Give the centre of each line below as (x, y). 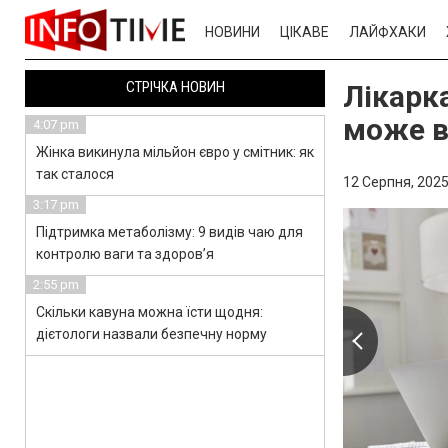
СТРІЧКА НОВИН (175, 87)
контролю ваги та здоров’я (125, 254)
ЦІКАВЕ (304, 32)
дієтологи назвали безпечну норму (151, 334)
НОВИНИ (232, 32)
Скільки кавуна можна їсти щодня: (149, 312)
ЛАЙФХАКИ (387, 32)
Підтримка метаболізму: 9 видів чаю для (169, 232)
